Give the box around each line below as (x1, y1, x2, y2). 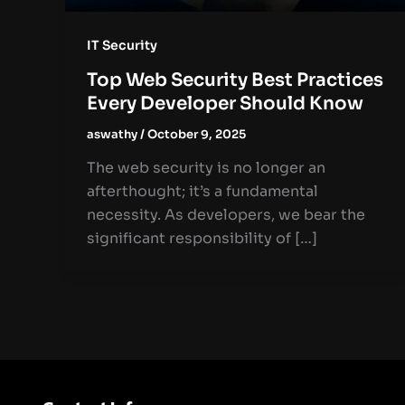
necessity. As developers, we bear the (87, 205, 365, 225)
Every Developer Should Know (87, 91, 363, 115)
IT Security (87, 36, 157, 53)
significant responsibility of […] (87, 229, 317, 249)
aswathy (87, 126, 140, 142)
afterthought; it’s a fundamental (87, 182, 318, 202)
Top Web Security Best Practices (87, 68, 383, 91)
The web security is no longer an (87, 158, 325, 178)
